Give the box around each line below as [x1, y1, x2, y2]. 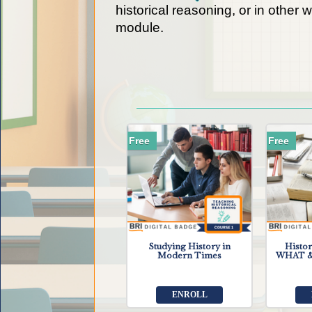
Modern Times [157, 251, 222, 261]
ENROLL [171, 290, 208, 300]
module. [116, 19, 164, 35]
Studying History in [148, 242, 231, 252]
